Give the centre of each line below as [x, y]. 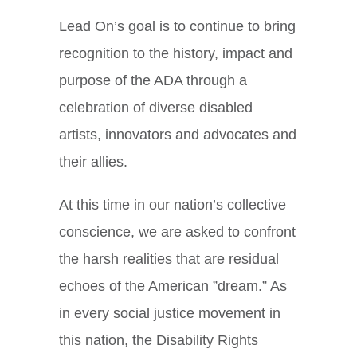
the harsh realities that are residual [169, 259]
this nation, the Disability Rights [159, 341]
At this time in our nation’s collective [173, 205]
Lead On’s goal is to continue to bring [177, 27]
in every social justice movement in [170, 314]
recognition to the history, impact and [176, 54]
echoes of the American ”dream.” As [173, 286]
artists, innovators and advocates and [178, 135]
